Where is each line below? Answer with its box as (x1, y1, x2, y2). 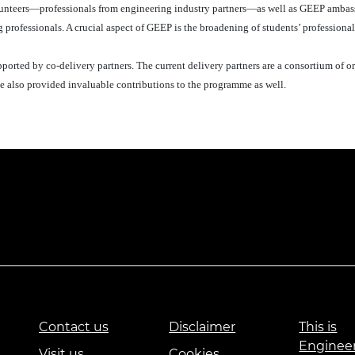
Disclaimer (169, 319, 236, 335)
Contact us (39, 319, 109, 335)
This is (299, 319, 338, 335)
